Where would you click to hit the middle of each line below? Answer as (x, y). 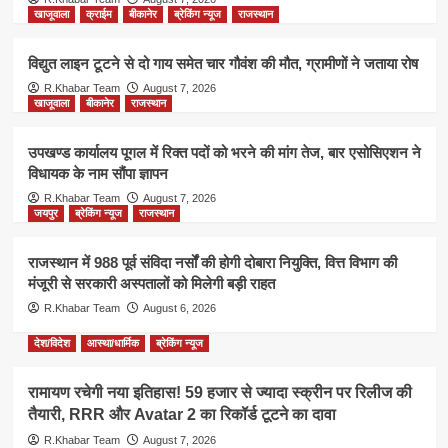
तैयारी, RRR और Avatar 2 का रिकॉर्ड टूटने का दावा (181, 414)
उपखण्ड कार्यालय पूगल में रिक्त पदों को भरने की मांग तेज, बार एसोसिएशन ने (224, 152)
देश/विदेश (51, 343)
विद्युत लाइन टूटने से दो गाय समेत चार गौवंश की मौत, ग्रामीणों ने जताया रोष (222, 63)
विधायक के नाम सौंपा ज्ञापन (97, 173)
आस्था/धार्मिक (112, 343)
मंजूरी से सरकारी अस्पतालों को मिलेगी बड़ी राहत (151, 283)
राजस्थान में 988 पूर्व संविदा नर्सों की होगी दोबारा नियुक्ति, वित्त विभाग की (212, 262)
